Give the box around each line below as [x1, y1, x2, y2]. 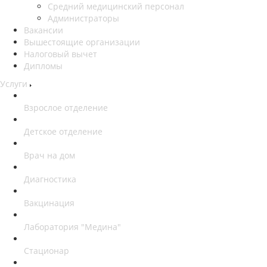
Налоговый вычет [24, 48, 97, 60]
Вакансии [24, 24, 63, 36]
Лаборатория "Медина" [24, 221, 121, 232]
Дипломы [24, 60, 63, 72]
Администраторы [48, 12, 119, 24]
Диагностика [24, 173, 76, 185]
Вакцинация [24, 197, 74, 209]
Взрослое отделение [24, 101, 108, 113]
